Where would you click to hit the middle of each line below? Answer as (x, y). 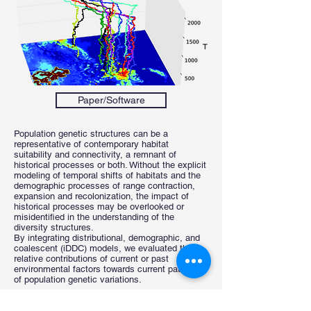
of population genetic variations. (79, 279)
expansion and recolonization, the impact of (101, 196)
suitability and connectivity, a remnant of (95, 154)
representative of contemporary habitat (91, 144)
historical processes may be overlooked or (99, 207)
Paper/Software (111, 100)
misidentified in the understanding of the (94, 217)
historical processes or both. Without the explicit (110, 165)
